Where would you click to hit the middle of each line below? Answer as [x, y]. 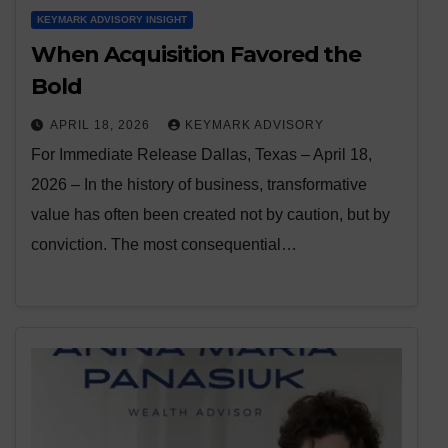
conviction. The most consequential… [164, 245]
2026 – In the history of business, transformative [199, 185]
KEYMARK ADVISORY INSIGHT [112, 20]
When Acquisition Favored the [196, 55]
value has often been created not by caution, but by [210, 215]
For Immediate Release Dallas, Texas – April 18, [201, 155]
